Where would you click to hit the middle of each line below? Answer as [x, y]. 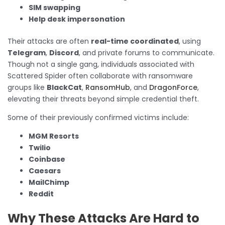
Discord [64, 52]
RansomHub [108, 87]
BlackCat [64, 87]
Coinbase [47, 159]
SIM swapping [54, 7]
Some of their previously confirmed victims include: [98, 117]
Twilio [40, 147]
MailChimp [49, 182]
